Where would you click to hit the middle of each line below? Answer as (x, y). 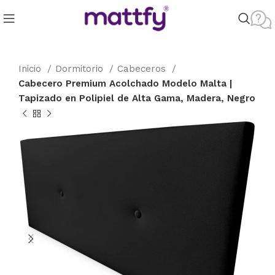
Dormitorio (81, 69)
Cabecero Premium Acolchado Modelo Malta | (125, 83)
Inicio (31, 69)
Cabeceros (143, 69)
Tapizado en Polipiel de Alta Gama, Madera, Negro (137, 98)
